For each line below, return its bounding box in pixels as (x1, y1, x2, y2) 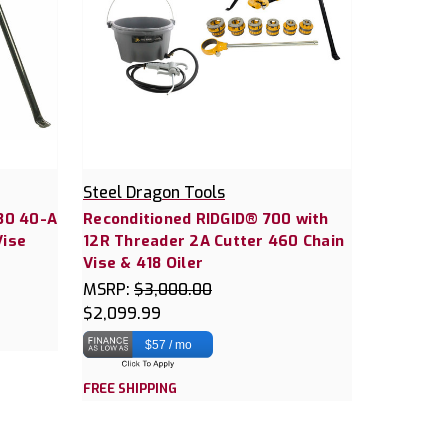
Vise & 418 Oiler (83, 253, 203, 274)
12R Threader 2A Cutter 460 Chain (83, 231, 344, 252)
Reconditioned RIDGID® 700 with (83, 209, 329, 230)
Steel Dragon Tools (83, 182, 225, 204)
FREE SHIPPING (83, 380, 177, 398)
